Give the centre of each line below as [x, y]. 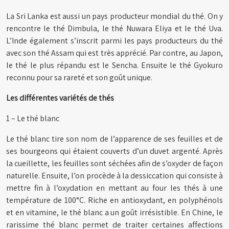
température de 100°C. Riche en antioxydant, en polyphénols [114, 200]
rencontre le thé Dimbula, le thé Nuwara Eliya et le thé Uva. [114, 28]
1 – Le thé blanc [33, 118]
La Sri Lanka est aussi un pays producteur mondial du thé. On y [114, 16]
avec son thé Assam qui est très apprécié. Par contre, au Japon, [114, 53]
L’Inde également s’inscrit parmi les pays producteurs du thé [114, 41]
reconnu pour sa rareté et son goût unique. [79, 77]
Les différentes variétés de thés [60, 98]
